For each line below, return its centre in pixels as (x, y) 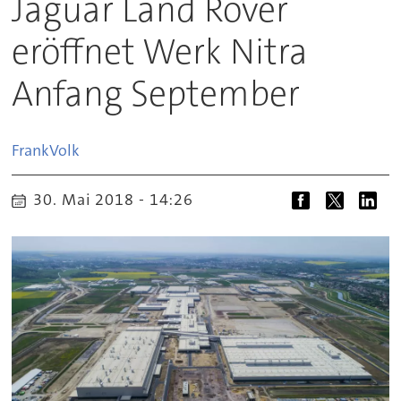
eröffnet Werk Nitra (160, 51)
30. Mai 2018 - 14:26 (119, 200)
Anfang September (156, 94)
